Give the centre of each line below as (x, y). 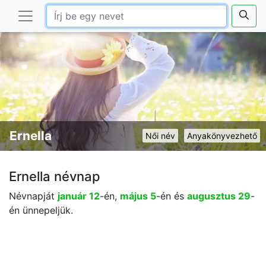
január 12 (79, 196)
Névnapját (33, 196)
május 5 (138, 196)
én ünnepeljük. (41, 210)
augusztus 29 (219, 196)
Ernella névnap (55, 176)
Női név (160, 136)
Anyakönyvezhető (222, 136)
